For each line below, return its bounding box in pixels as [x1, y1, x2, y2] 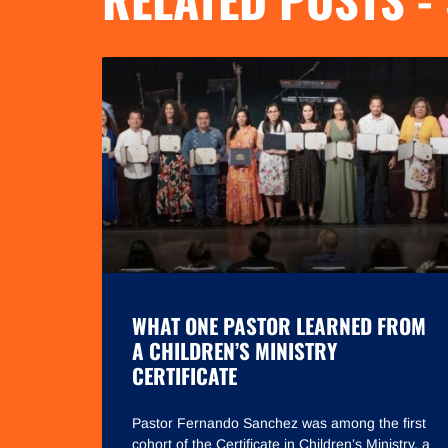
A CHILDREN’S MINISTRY [132, 335, 337, 367]
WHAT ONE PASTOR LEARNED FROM [132, 310, 426, 342]
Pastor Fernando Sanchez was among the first [132, 415, 426, 432]
